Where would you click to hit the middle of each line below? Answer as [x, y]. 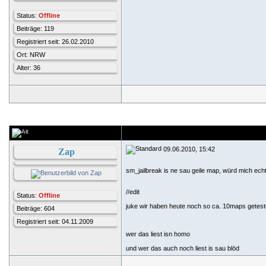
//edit [133, 192]
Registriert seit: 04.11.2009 [55, 221]
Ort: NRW [31, 55]
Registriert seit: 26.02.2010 [55, 42]
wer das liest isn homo [158, 234]
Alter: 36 [28, 68]
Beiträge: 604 [36, 208]
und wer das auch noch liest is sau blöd [183, 248]
